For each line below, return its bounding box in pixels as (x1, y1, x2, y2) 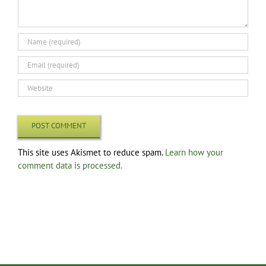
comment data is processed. (18, 159, 122, 171)
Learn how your (165, 146, 223, 158)
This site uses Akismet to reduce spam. (18, 146, 165, 158)
